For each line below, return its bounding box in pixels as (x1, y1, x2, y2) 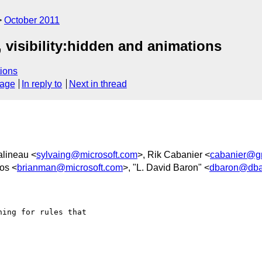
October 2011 (4, 15, 60, 25)
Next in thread (68, 79, 127, 89)
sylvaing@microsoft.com (36, 149, 137, 160)
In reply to (22, 79, 63, 89)
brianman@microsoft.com (17, 162, 123, 173)
